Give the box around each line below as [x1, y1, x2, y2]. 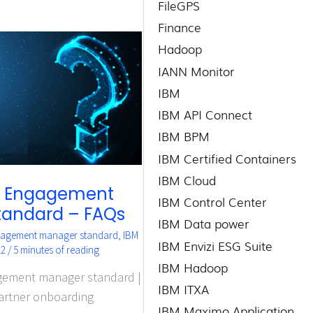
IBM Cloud [158, 170, 217, 189]
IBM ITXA [158, 280, 210, 298]
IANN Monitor [158, 61, 235, 80]
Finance [158, 18, 202, 36]
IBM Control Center [158, 193, 268, 211]
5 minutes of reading [13, 242, 100, 256]
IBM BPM [158, 127, 210, 145]
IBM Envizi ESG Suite [158, 236, 273, 254]
